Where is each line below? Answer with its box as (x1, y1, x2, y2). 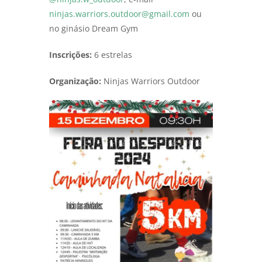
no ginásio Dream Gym (49, 23, 138, 35)
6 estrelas (92, 49, 132, 61)
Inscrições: (49, 49, 92, 61)
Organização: (49, 75, 101, 87)
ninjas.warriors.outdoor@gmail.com (49, 8, 189, 20)
